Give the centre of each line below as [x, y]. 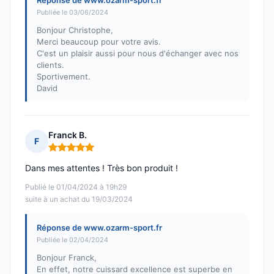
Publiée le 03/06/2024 [72, 13]
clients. [50, 65]
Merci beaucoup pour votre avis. [99, 42]
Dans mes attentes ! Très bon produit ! [102, 168]
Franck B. [68, 135]
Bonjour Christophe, [75, 30]
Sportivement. [64, 77]
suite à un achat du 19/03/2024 [79, 199]
